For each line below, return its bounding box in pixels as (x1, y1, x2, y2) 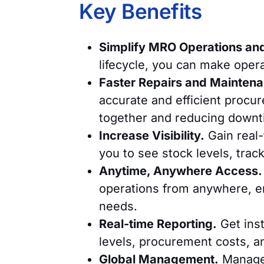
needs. (99, 199, 138, 213)
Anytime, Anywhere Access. (99, 164, 263, 178)
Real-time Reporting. (99, 217, 217, 231)
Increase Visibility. (99, 128, 205, 143)
